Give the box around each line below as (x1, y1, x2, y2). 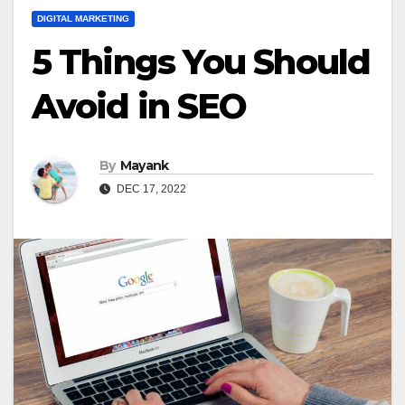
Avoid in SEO (32, 85, 247, 127)
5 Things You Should (32, 41, 370, 83)
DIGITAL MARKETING (37, 14, 129, 24)
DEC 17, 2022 (114, 183, 186, 196)
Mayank (119, 157, 169, 174)
